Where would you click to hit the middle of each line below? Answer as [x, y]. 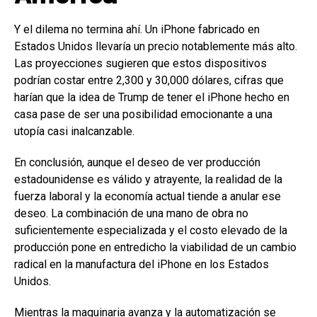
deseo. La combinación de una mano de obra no [131, 213]
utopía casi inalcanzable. [74, 131]
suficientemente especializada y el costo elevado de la [151, 230]
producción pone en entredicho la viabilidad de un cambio [155, 247]
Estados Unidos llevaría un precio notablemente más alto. [156, 46]
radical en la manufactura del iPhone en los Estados [142, 264]
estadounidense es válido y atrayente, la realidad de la [148, 179]
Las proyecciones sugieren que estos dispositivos [140, 63]
